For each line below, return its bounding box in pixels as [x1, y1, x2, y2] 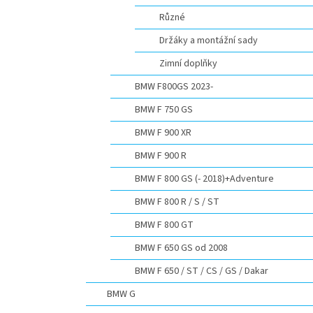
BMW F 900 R [135, 149, 187, 163]
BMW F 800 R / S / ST [135, 195, 219, 209]
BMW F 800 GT [135, 218, 194, 232]
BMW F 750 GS [135, 103, 193, 117]
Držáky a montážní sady [159, 34, 258, 48]
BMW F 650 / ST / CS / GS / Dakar [135, 264, 268, 278]
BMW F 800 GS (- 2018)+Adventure [135, 172, 274, 186]
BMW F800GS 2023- [135, 80, 213, 94]
